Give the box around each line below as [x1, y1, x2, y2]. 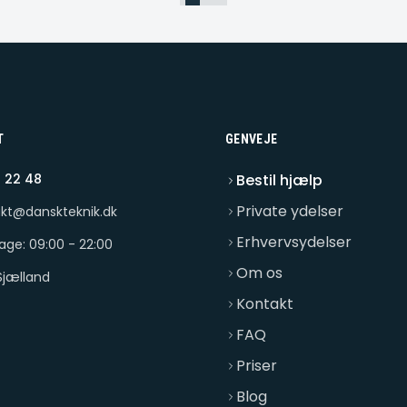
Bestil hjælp [236, 170, 323, 191]
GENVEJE [225, 132, 278, 146]
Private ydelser [236, 201, 343, 222]
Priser [236, 355, 277, 376]
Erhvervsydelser [236, 232, 352, 253]
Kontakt [236, 293, 293, 314]
